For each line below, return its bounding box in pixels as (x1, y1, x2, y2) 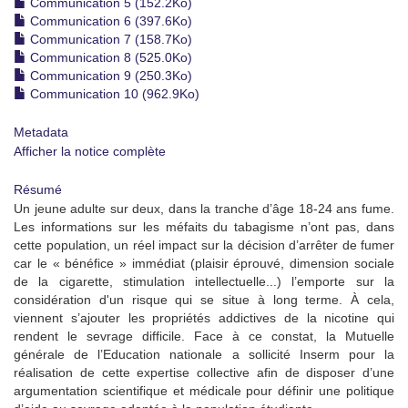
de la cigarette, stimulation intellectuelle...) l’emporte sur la (14, 274, 394, 289)
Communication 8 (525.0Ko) (26, 50, 192, 65)
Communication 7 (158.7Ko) (26, 32, 192, 46)
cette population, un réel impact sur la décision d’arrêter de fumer (14, 238, 394, 252)
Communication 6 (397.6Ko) (26, 14, 192, 28)
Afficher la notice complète (14, 144, 166, 158)
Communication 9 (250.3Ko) (26, 68, 192, 83)
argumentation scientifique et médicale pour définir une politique (14, 383, 394, 398)
